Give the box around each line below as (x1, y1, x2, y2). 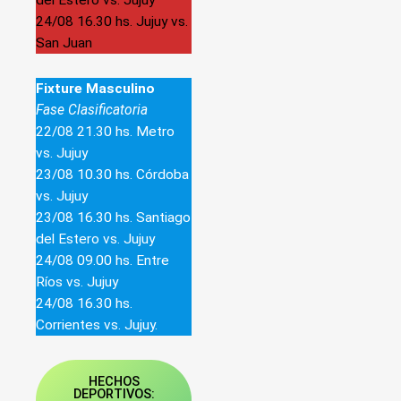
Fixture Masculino (36, 81, 155, 97)
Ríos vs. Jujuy (36, 274, 118, 290)
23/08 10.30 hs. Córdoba (36, 166, 189, 183)
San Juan (36, 34, 92, 51)
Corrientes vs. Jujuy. (36, 317, 158, 333)
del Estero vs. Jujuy (36, 231, 155, 247)
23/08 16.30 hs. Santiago (36, 209, 191, 226)
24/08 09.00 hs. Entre (36, 252, 169, 269)
